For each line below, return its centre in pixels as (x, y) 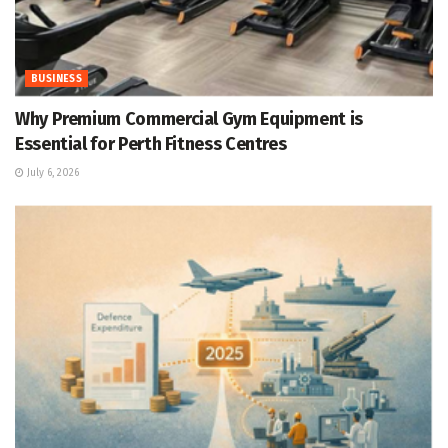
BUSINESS (57, 79)
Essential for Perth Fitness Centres (151, 144)
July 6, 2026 (51, 173)
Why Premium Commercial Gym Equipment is (189, 119)
